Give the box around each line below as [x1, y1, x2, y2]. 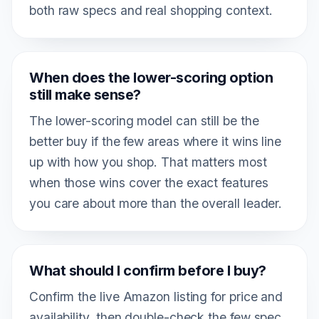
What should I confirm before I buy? [29, 261, 266, 279]
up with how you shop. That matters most [29, 154, 267, 169]
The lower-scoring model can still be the [29, 113, 259, 128]
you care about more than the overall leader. [29, 195, 283, 211]
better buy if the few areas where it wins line [29, 133, 281, 149]
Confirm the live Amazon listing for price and [29, 288, 283, 304]
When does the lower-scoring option [29, 68, 273, 86]
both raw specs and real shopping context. [29, 2, 273, 18]
